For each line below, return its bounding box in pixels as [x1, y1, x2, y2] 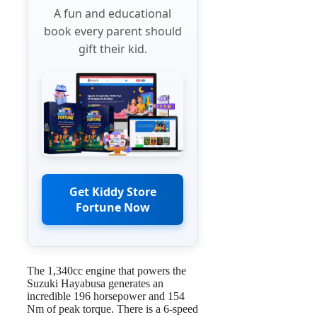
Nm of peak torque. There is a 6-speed [27, 302, 198, 315]
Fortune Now [75, 199, 150, 215]
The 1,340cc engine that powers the [27, 264, 186, 277]
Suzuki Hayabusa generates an [27, 277, 163, 289]
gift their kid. [78, 41, 147, 57]
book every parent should [43, 23, 182, 39]
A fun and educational [54, 6, 172, 21]
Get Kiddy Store [69, 183, 156, 200]
